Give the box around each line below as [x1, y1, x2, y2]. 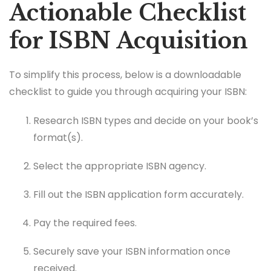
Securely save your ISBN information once [33, 244, 230, 259]
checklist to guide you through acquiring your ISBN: [9, 85, 247, 99]
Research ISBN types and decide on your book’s [33, 113, 258, 128]
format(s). [33, 130, 83, 145]
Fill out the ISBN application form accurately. [33, 187, 244, 201]
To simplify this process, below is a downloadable [9, 68, 241, 82]
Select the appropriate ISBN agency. [33, 158, 206, 173]
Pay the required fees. [33, 216, 137, 230]
